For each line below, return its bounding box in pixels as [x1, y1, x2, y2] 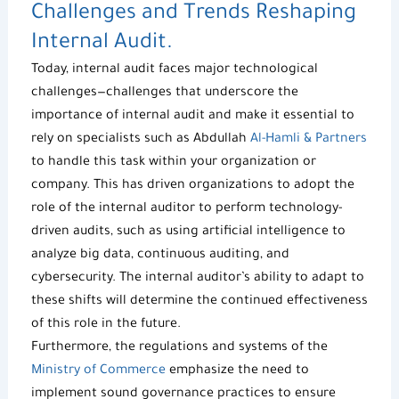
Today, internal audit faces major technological [30, 62, 318, 77]
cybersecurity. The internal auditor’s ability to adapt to [30, 271, 364, 286]
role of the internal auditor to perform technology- [30, 201, 342, 216]
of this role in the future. [30, 317, 181, 332]
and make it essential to [208, 109, 354, 124]
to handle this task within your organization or [30, 155, 316, 170]
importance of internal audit [30, 109, 208, 124]
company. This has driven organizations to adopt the [30, 178, 354, 193]
